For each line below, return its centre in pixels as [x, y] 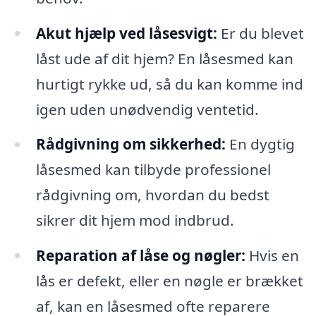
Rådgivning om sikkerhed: [130, 144]
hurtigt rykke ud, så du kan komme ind [169, 84]
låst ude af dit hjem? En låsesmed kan [164, 58]
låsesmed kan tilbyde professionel [153, 170]
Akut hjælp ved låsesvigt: [126, 33]
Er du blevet [260, 33]
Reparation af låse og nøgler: [140, 256]
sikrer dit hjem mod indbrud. [135, 220]
